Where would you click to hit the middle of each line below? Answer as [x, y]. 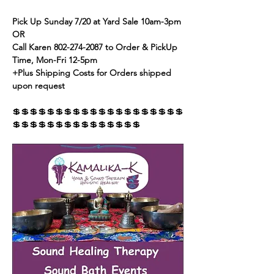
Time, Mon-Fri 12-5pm [55, 60]
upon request [39, 85]
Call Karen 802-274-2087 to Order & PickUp [96, 47]
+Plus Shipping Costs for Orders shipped [93, 72]
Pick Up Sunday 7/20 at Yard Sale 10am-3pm [98, 21]
